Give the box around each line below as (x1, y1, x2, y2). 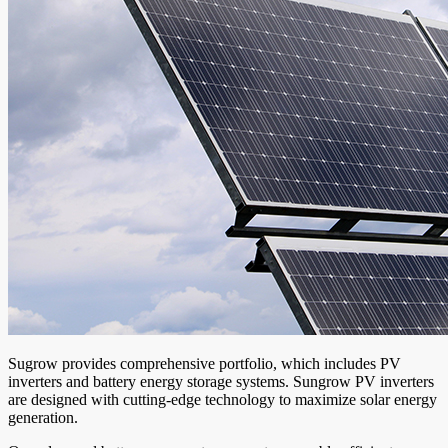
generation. (8, 409, 82, 426)
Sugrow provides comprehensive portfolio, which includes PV (8, 355, 401, 372)
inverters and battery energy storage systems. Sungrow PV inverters (8, 373, 434, 390)
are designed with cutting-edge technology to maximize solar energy (8, 391, 437, 408)
